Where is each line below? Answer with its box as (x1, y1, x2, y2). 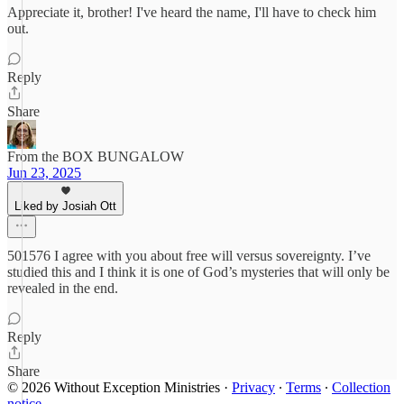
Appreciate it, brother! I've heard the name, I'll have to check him (7, 5, 376, 20)
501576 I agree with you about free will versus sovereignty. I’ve (7, 248, 371, 263)
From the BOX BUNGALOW (7, 149, 184, 164)
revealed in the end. (7, 280, 118, 296)
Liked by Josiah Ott (14, 199, 116, 213)
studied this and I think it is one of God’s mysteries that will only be (7, 264, 390, 280)
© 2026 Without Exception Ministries (7, 380, 220, 395)
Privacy (232, 380, 275, 395)
